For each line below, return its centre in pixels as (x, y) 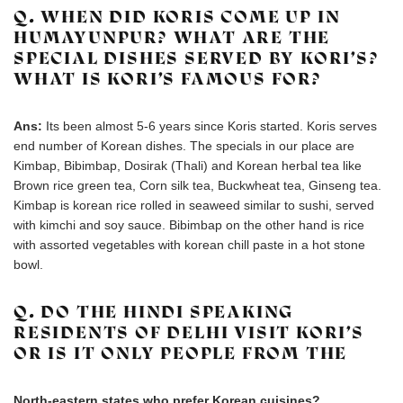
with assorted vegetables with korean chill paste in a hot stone (189, 245)
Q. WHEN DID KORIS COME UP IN (177, 17)
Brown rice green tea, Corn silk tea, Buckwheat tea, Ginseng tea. (197, 185)
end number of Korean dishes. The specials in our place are (184, 146)
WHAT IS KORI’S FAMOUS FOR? (168, 79)
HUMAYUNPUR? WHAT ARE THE (172, 37)
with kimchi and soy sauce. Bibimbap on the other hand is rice (189, 225)
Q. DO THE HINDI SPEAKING (154, 312)
